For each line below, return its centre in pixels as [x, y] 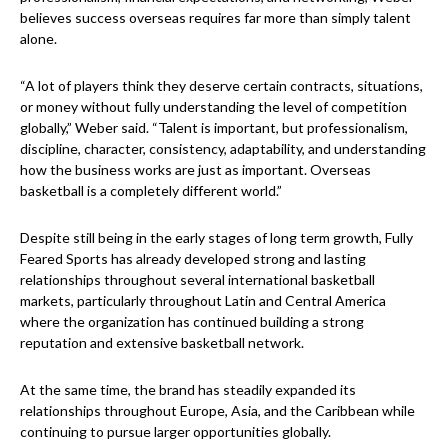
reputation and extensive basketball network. [162, 343]
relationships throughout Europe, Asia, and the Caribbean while [217, 411]
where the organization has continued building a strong [192, 322]
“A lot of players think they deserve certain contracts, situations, [221, 86]
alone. [38, 39]
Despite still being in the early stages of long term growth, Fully [216, 238]
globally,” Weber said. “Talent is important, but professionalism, [214, 128]
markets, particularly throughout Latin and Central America [203, 301]
